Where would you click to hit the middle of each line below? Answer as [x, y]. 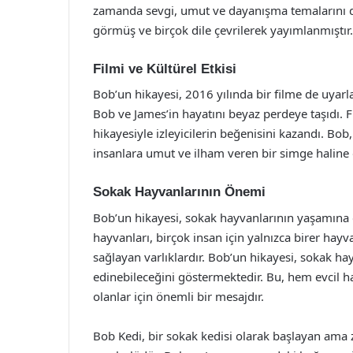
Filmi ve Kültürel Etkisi [165, 69]
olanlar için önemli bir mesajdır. [178, 296]
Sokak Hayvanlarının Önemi [179, 192]
